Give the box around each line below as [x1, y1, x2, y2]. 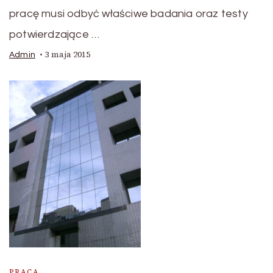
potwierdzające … [9, 29, 100, 41]
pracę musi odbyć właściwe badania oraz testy [9, 8, 248, 20]
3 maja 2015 [45, 49, 90, 61]
